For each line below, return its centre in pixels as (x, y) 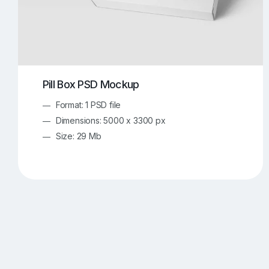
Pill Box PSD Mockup (91, 85)
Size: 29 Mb (78, 136)
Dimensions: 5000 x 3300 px (110, 120)
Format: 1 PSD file (88, 104)
